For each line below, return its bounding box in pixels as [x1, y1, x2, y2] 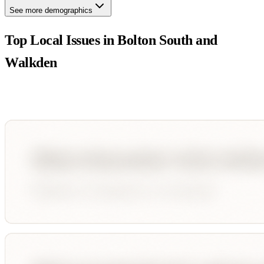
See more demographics [9, 5, 93, 15]
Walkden [5, 54, 57, 70]
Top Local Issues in [5, 32, 118, 48]
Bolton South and [117, 32, 217, 48]
